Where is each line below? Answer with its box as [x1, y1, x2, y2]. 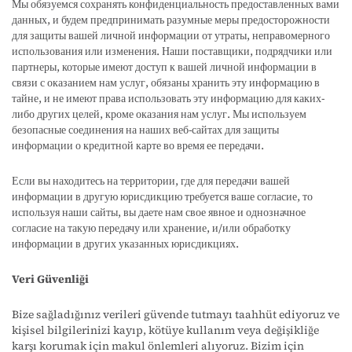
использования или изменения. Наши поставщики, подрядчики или [12, 43, 332, 59]
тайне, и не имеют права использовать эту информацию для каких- [12, 90, 324, 106]
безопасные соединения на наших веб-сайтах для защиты [12, 122, 279, 137]
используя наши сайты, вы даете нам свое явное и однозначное [12, 204, 306, 220]
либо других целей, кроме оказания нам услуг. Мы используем [12, 106, 306, 122]
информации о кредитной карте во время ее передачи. [12, 137, 264, 153]
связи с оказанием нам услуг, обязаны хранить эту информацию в [12, 75, 320, 90]
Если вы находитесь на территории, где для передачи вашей [12, 173, 290, 189]
